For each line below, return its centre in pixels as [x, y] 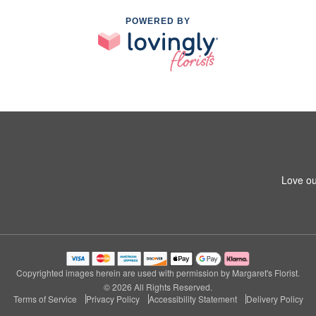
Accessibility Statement [193, 299]
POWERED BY [158, 22]
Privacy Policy [113, 299]
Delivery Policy [274, 299]
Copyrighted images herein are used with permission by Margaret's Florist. [158, 273]
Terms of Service [45, 299]
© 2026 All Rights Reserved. [158, 287]
